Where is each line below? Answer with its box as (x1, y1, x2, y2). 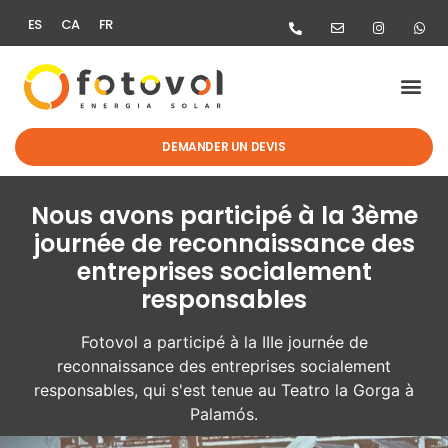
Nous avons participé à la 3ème (30, 198, 418, 232)
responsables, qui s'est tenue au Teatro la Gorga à (34, 379, 414, 400)
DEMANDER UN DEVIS (162, 137, 286, 155)
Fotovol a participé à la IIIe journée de (80, 331, 368, 352)
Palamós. (190, 403, 258, 424)
